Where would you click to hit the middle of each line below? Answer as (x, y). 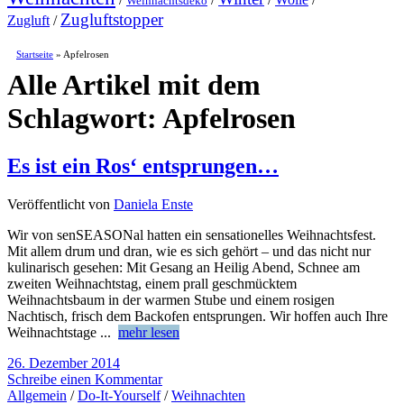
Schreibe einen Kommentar (85, 380)
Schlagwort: (85, 118)
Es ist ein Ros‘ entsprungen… (143, 166)
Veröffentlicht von (60, 205)
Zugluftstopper (112, 19)
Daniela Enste (153, 205)
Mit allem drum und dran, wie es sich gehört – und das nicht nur (189, 252)
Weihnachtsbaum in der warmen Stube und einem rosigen (171, 300)
